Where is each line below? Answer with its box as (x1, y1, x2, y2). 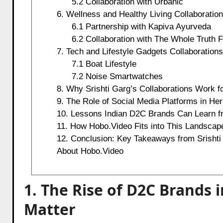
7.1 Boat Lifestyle (71, 59, 136, 69)
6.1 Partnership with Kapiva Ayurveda (71, 21, 211, 31)
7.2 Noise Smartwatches (71, 71, 163, 81)
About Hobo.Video (56, 146, 123, 156)
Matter (23, 199, 76, 220)
